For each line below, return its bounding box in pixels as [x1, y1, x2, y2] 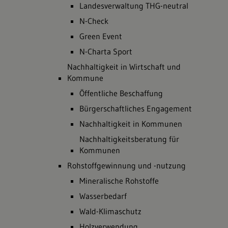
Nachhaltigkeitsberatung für [79, 134, 179, 144]
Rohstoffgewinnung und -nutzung [67, 160, 186, 170]
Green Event [79, 31, 122, 41]
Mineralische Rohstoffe [79, 176, 159, 186]
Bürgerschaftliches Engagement [79, 103, 192, 113]
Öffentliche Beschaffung [79, 88, 163, 98]
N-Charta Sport [79, 46, 132, 56]
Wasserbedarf [79, 191, 127, 201]
